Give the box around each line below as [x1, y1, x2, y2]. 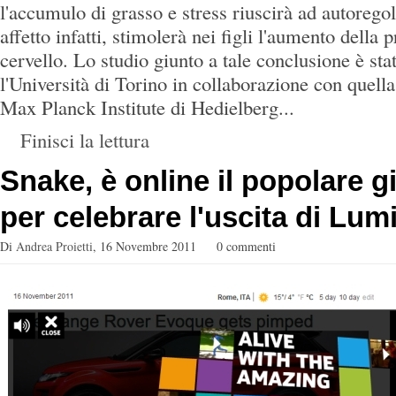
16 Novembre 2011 [100, 238, 196, 255]
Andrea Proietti [16, 238, 93, 255]
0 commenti [217, 238, 276, 255]
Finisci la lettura [20, 126, 149, 153]
